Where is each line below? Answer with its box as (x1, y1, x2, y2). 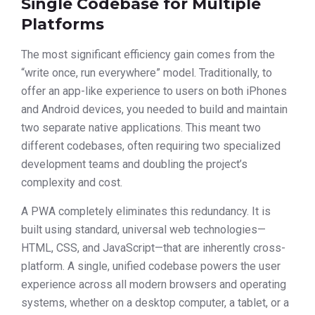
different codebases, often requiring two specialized (21, 139, 281, 153)
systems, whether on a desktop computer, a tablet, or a (21, 295, 289, 309)
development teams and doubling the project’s (21, 157, 247, 172)
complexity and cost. (21, 176, 122, 190)
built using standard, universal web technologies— (21, 222, 266, 236)
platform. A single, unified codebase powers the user (21, 259, 281, 273)
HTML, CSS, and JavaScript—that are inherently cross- (21, 240, 285, 255)
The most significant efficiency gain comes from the (21, 48, 275, 62)
